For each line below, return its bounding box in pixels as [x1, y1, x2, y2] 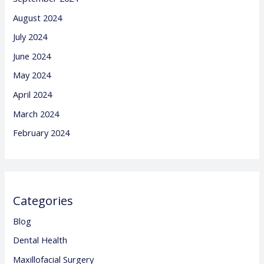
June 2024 [13, 49, 51, 62]
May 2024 [13, 69, 51, 81]
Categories [13, 192, 74, 209]
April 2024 [13, 88, 52, 101]
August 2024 [13, 11, 62, 24]
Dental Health [13, 234, 68, 246]
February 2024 [13, 127, 70, 139]
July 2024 [13, 31, 48, 43]
